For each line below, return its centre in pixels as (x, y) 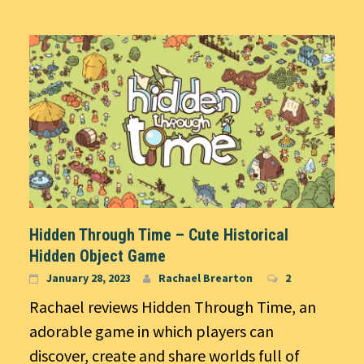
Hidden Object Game (97, 256)
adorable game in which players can (152, 331)
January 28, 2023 (89, 278)
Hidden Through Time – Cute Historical (159, 235)
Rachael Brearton (206, 278)
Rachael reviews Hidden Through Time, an (173, 307)
